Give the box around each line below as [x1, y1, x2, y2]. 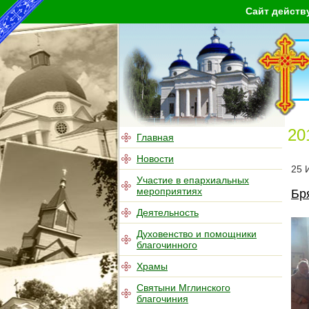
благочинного [137, 239, 197, 250]
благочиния [137, 293, 188, 304]
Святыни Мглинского [137, 282, 230, 293]
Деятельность [137, 207, 199, 218]
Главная [137, 132, 174, 143]
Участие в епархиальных [137, 175, 249, 186]
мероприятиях [137, 186, 202, 197]
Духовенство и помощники [137, 228, 257, 239]
